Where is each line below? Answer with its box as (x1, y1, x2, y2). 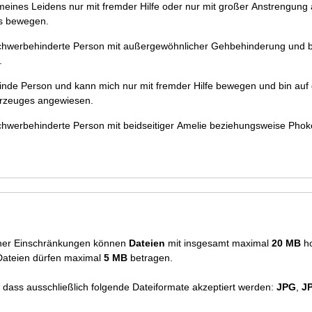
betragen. (127, 252, 173, 263)
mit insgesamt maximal (165, 237, 272, 249)
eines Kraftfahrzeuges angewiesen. (38, 95, 93, 106)
